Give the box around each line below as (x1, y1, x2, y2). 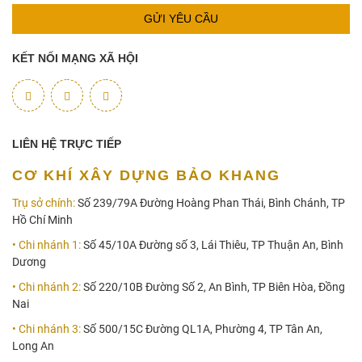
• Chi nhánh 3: (12, 322, 81, 336)
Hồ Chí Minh (12, 213, 73, 227)
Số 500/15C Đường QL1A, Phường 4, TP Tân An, (81, 322, 322, 336)
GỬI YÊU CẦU (144, 12, 218, 26)
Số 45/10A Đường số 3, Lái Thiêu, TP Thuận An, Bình (81, 238, 343, 252)
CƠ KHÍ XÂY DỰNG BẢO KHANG (12, 167, 280, 184)
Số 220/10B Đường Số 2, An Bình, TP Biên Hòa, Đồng (81, 280, 345, 294)
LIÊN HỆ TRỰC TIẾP (12, 137, 121, 151)
